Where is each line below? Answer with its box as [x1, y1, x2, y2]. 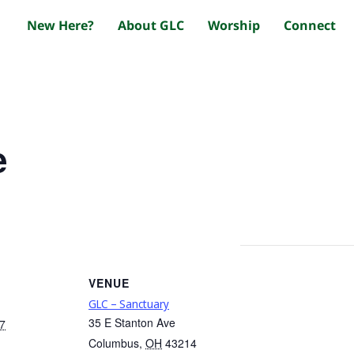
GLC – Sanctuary [88, 296, 169, 312]
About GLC [117, 17, 184, 34]
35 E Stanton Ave [88, 314, 175, 331]
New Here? [26, 17, 94, 34]
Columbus [88, 335, 139, 352]
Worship [207, 17, 260, 34]
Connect [283, 17, 336, 34]
